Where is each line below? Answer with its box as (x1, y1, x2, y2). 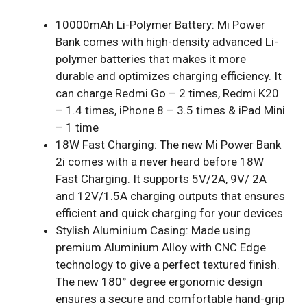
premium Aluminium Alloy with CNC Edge (56, 241, 266, 254)
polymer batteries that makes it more (56, 52, 246, 66)
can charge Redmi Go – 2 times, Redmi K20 (56, 86, 279, 100)
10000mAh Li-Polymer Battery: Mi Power (56, 18, 265, 32)
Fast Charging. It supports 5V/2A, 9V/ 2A (56, 172, 267, 186)
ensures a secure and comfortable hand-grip (56, 292, 284, 306)
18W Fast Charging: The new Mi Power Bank (56, 138, 281, 151)
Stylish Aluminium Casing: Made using (56, 223, 251, 237)
